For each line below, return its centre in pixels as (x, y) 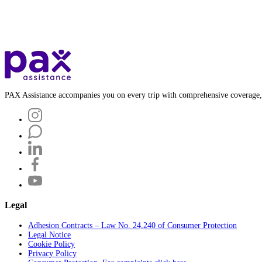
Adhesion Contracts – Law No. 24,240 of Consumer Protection (132, 225)
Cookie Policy (51, 244)
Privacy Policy (52, 253)
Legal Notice (49, 235)
